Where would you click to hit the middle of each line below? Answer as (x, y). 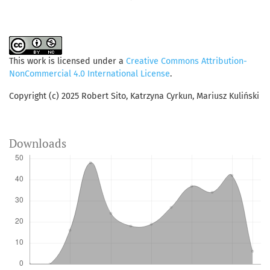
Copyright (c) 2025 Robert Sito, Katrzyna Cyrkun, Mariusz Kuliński (134, 96)
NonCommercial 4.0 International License (89, 74)
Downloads (38, 143)
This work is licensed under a (67, 61)
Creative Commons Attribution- (187, 61)
